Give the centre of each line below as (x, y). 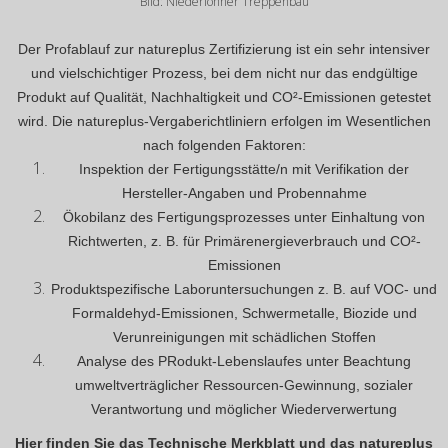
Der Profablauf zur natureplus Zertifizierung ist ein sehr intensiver (224, 48)
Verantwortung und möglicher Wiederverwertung (244, 408)
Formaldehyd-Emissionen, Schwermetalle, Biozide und (244, 312)
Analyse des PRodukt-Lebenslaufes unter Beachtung (244, 360)
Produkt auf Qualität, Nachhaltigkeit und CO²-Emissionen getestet (224, 96)
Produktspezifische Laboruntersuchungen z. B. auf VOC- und (244, 288)
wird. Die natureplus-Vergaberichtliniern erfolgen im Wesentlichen (224, 120)
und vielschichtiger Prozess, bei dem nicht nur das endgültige (224, 72)
